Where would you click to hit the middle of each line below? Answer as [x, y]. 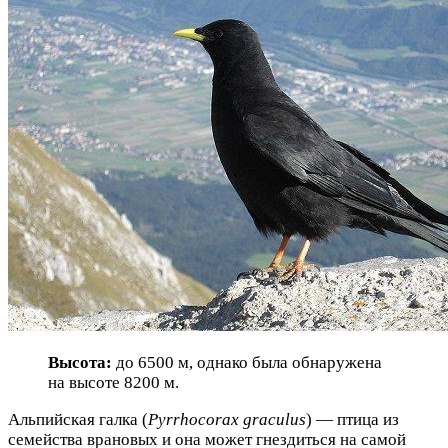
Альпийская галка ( [78, 420]
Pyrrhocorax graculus [227, 420]
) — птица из [352, 420]
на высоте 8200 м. [113, 383]
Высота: [80, 363]
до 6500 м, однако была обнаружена [247, 363]
